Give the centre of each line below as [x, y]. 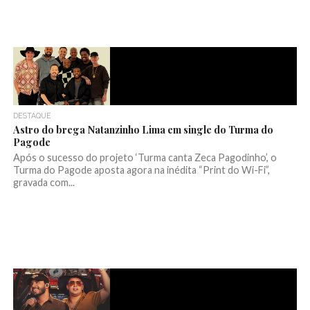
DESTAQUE [32, 116]
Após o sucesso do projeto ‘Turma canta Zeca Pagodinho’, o [145, 158]
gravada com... [44, 183]
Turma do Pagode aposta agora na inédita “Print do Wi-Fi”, [141, 170]
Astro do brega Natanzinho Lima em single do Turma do [143, 130]
